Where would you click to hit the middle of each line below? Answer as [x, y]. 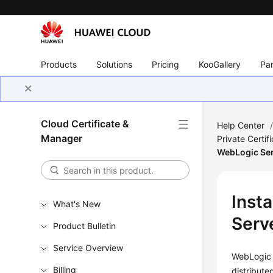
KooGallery [220, 64]
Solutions [115, 64]
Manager [62, 138]
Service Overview [88, 248]
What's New [77, 204]
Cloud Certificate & [85, 124]
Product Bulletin [85, 226]
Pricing [166, 64]
